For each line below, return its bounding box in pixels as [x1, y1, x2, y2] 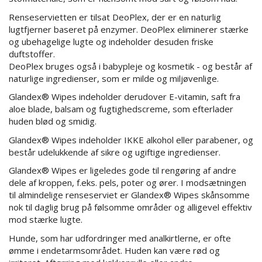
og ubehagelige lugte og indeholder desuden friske [9, 35, 213, 47]
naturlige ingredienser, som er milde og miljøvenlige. [9, 72, 221, 84]
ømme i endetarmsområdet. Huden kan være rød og [9, 244, 220, 256]
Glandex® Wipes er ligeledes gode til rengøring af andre [9, 164, 236, 177]
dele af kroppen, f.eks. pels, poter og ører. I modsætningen [9, 177, 246, 189]
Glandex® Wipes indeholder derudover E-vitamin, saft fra [9, 91, 240, 103]
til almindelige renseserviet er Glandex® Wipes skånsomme [9, 189, 250, 201]
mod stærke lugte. [9, 213, 85, 226]
